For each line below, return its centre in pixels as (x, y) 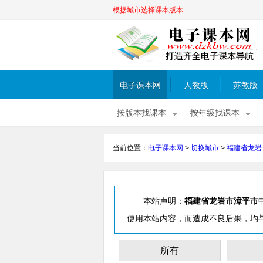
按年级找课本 (215, 113)
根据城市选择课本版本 (148, 10)
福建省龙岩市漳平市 (221, 201)
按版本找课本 (141, 113)
